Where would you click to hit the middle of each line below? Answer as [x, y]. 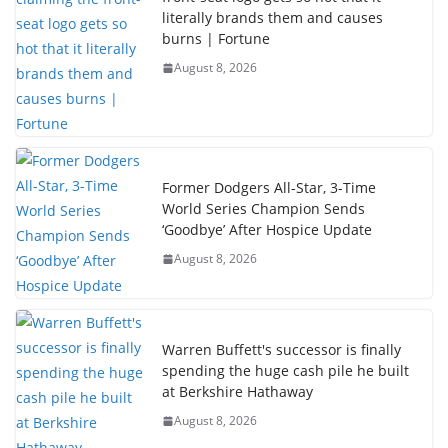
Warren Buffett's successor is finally [281, 350]
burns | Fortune [216, 39]
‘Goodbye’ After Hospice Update [267, 230]
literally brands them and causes [272, 18]
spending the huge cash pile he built [285, 371]
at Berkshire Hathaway [237, 392]
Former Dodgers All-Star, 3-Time [269, 188]
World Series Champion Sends [263, 209]
